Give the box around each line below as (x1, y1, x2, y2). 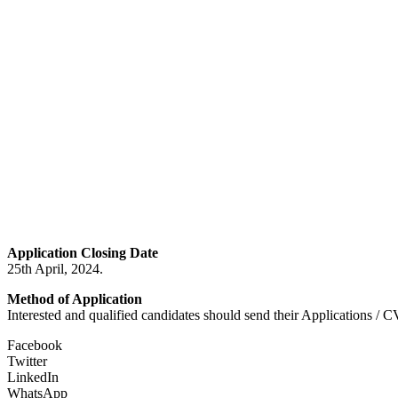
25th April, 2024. (7, 260, 103, 276)
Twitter (7, 353, 47, 369)
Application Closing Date (7, 244, 158, 260)
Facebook (7, 337, 62, 353)
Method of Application (7, 291, 142, 306)
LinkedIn (7, 369, 59, 385)
